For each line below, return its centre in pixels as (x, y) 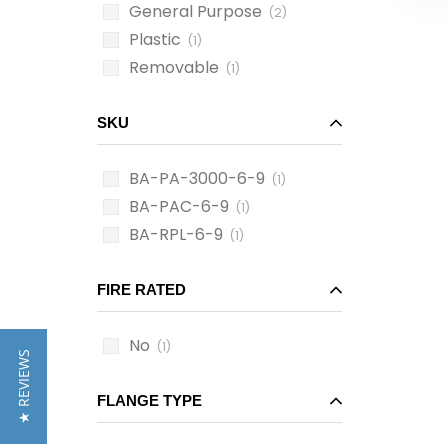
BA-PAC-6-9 (179, 206)
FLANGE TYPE (149, 400)
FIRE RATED (141, 289)
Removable (174, 67)
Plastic (155, 39)
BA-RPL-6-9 (176, 234)
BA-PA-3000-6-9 (197, 178)
